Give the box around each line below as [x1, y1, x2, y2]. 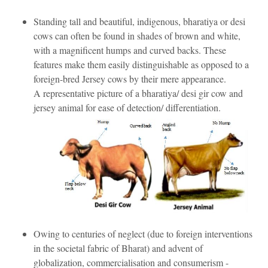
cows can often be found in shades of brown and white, [33, 29, 240, 42]
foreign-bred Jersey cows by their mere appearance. [33, 72, 226, 86]
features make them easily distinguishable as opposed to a [33, 58, 249, 71]
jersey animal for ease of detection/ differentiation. [33, 101, 221, 114]
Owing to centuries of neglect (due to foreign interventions [33, 227, 252, 240]
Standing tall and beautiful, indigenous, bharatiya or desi [33, 15, 245, 28]
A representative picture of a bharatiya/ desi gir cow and [33, 87, 243, 100]
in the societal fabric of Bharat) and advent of [33, 241, 203, 254]
